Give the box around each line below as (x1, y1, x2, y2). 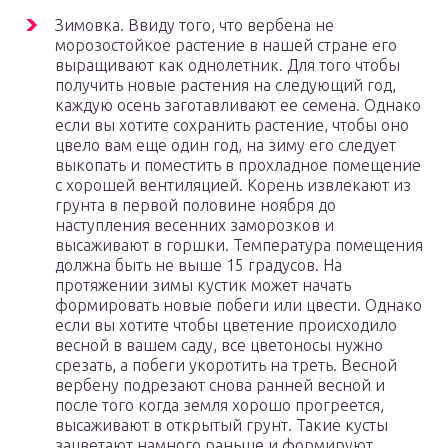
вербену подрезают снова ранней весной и (55, 376, 385, 395)
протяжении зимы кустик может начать (55, 276, 351, 295)
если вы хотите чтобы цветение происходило (55, 316, 397, 335)
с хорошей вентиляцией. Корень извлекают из (55, 176, 411, 195)
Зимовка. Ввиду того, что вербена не (55, 16, 334, 35)
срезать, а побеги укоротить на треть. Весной (55, 356, 397, 375)
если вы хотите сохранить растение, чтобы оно (55, 116, 409, 135)
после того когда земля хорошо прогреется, (55, 396, 384, 415)
